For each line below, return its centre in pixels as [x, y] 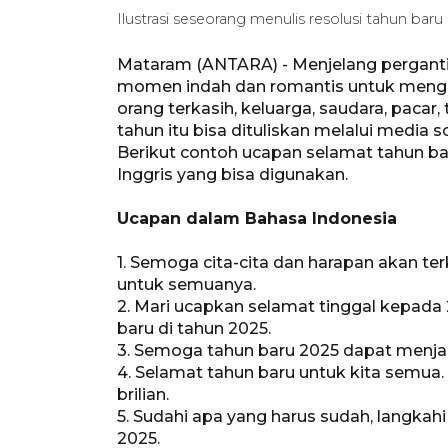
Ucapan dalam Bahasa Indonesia [257, 218]
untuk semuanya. [186, 284]
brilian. [143, 394]
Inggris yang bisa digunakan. [232, 174]
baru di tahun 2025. [194, 328]
